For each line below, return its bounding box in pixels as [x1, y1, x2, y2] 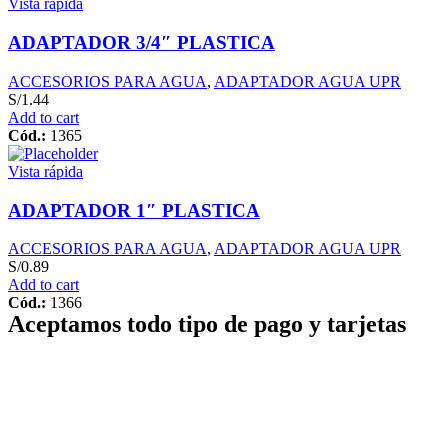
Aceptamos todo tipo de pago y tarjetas [8, 311, 406, 338]
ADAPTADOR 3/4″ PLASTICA [8, 32, 275, 54]
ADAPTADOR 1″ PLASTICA [8, 199, 260, 221]
